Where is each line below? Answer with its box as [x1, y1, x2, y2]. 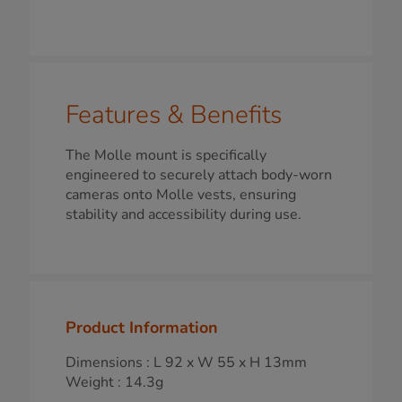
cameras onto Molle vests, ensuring [66, 184, 296, 205]
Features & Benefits [66, 97, 282, 132]
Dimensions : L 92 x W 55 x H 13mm [66, 352, 307, 372]
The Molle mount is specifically [66, 144, 267, 165]
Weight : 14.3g [66, 371, 163, 392]
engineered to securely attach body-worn [66, 164, 332, 185]
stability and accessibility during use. [66, 204, 301, 224]
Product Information [66, 316, 218, 338]
